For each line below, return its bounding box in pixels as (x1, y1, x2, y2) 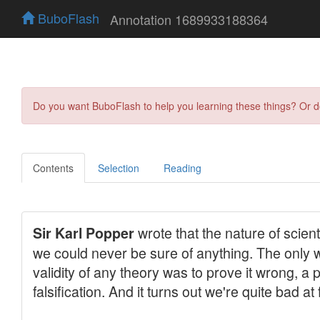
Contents (33, 160, 74, 175)
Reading (164, 160, 201, 175)
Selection (98, 160, 139, 175)
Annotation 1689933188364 (110, 9, 268, 29)
